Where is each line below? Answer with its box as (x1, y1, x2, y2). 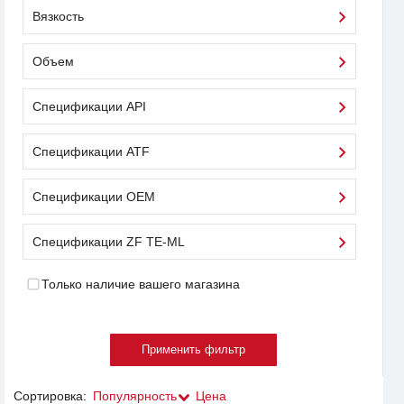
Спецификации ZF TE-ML (32, 234, 185, 250)
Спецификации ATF (32, 144, 150, 160)
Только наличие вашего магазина (41, 277, 240, 292)
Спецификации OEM (32, 189, 155, 205)
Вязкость (32, 9, 84, 24)
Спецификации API (32, 99, 146, 115)
